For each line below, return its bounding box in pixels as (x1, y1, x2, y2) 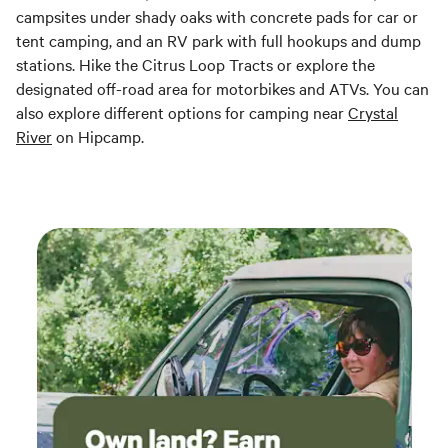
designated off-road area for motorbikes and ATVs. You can (16, 77, 429, 100)
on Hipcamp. (52, 125, 144, 148)
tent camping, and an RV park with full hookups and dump (16, 29, 421, 52)
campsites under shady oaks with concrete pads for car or (16, 5, 418, 28)
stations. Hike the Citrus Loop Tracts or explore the (16, 53, 375, 76)
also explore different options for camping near (16, 101, 348, 124)
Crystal (348, 101, 398, 124)
